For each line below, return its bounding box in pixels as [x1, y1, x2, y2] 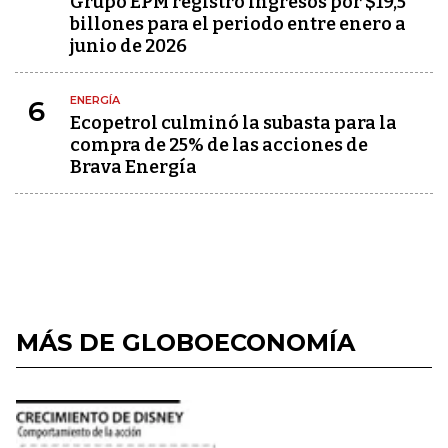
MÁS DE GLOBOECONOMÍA [16, 328, 355, 357]
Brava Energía [70, 156, 197, 178]
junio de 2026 [70, 35, 187, 57]
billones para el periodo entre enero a [70, 13, 406, 35]
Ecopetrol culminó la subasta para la [70, 112, 397, 134]
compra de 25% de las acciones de [70, 134, 368, 156]
